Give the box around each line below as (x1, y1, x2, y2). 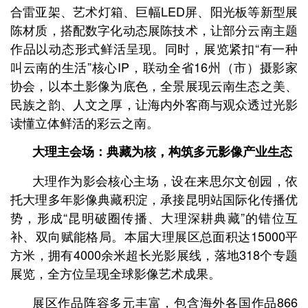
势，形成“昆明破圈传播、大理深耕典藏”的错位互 (10, 208, 298, 226)
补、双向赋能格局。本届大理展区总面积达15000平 (10, 227, 298, 245)
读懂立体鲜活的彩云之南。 (10, 113, 159, 131)
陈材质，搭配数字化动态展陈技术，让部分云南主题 (10, 21, 298, 38)
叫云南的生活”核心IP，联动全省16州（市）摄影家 (10, 58, 298, 76)
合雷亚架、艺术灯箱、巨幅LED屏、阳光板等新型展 (10, 2, 298, 20)
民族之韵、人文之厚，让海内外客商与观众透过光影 (10, 95, 298, 113)
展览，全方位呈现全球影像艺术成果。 (10, 264, 221, 282)
